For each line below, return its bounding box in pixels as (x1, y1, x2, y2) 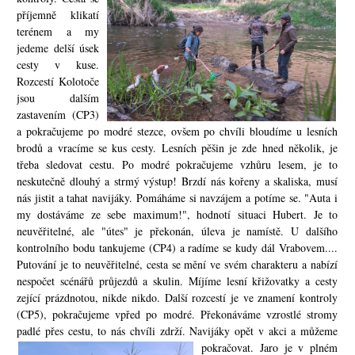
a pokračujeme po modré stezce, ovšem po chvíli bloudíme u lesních (17, 124, 338, 139)
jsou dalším (17, 90, 99, 105)
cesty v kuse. (17, 57, 99, 72)
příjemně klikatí (17, 7, 99, 22)
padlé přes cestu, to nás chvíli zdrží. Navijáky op (17, 323, 246, 338)
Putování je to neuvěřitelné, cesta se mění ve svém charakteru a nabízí (17, 257, 338, 272)
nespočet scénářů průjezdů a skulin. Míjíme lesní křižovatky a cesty (17, 273, 338, 288)
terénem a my (17, 24, 99, 39)
